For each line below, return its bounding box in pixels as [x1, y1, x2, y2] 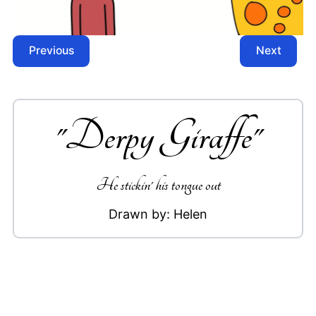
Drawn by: [109, 206, 174, 221]
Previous [28, 44, 74, 58]
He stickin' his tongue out [95, 175, 221, 195]
